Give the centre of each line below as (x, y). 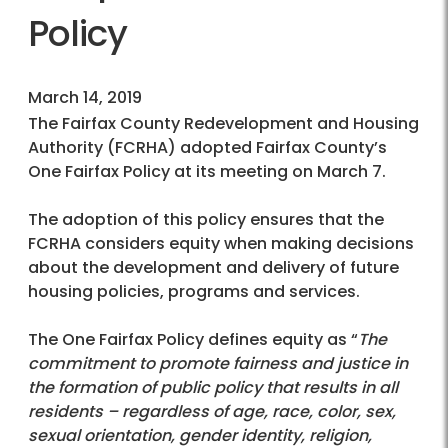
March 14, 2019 (85, 98)
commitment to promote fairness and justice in (218, 364)
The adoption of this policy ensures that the (206, 220)
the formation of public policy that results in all (213, 388)
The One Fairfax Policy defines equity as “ (193, 340)
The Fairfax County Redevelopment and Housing (223, 124)
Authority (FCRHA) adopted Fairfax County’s (207, 148)
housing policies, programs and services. (194, 292)
